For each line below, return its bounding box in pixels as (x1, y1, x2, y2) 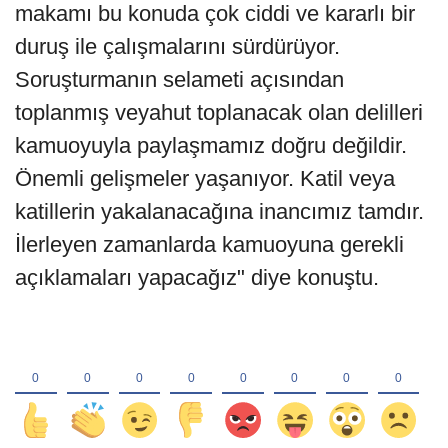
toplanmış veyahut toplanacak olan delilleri (15, 100, 423, 126)
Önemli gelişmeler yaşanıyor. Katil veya (15, 166, 395, 192)
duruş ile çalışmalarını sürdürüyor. (15, 34, 340, 60)
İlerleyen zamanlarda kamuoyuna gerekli (15, 232, 404, 258)
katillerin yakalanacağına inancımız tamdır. (15, 199, 424, 225)
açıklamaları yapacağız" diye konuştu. (15, 265, 379, 291)
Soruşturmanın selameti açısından (15, 67, 344, 93)
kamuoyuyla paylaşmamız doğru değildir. (15, 133, 407, 159)
